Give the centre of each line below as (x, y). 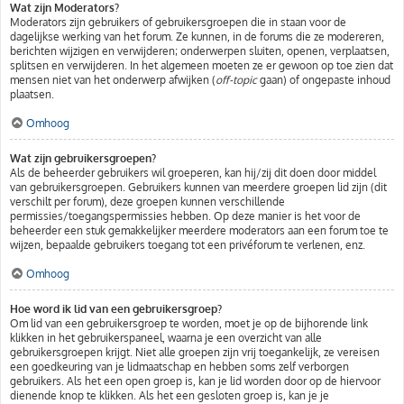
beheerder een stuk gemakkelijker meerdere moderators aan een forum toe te (199, 230)
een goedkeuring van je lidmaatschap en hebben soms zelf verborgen (179, 367)
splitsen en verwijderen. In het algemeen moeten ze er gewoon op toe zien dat (202, 65)
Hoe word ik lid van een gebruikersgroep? (116, 309)
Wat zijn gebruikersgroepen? (83, 158)
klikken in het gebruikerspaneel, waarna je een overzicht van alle (166, 338)
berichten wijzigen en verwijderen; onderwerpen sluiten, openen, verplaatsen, (200, 51)
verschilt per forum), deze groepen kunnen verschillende (147, 202)
